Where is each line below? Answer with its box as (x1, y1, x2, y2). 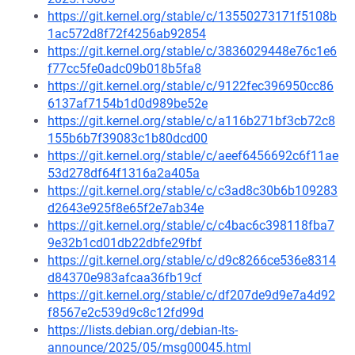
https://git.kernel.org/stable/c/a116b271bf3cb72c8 (48, 113, 335, 128)
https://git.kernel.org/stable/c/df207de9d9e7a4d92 (48, 288, 335, 303)
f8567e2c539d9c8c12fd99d (48, 305, 204, 320)
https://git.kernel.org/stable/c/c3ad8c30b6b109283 (48, 183, 338, 198)
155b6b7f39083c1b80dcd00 (48, 131, 208, 146)
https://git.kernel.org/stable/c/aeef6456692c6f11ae (48, 148, 338, 163)
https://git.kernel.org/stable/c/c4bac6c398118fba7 (48, 218, 334, 233)
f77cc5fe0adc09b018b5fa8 (48, 61, 201, 76)
